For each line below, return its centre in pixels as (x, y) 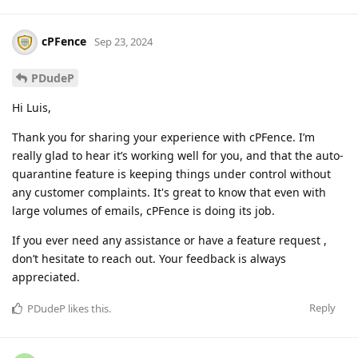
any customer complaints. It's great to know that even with (169, 193)
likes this (87, 309)
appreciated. (46, 277)
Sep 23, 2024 (123, 42)
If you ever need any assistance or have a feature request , (169, 241)
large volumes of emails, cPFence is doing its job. (143, 211)
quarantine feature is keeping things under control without (171, 174)
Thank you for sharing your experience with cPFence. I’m (163, 137)
